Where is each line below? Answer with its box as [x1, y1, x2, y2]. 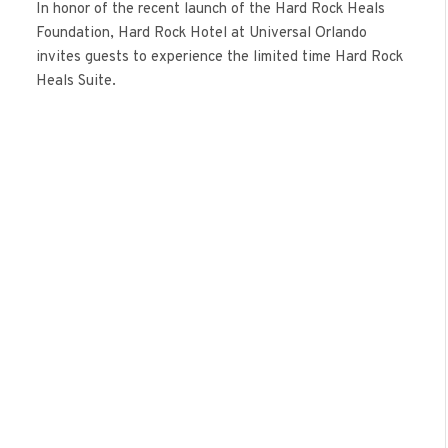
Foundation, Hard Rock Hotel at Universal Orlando [36, 23, 367, 43]
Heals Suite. [36, 71, 116, 91]
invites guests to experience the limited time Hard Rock [36, 47, 403, 67]
